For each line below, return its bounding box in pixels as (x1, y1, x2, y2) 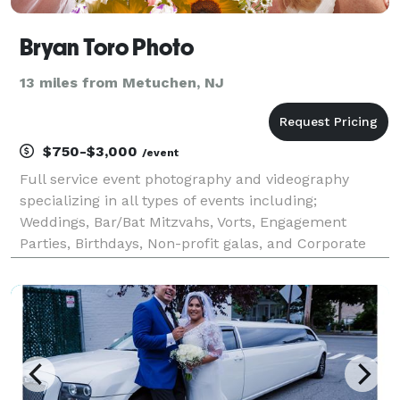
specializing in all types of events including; (20, 191, 317, 209)
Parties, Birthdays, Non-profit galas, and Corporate (20, 234, 366, 252)
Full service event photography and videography (20, 170, 349, 187)
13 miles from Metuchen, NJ (20, 73, 224, 91)
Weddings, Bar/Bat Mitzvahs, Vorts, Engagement (20, 212, 346, 230)
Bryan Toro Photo (20, 33, 194, 61)
